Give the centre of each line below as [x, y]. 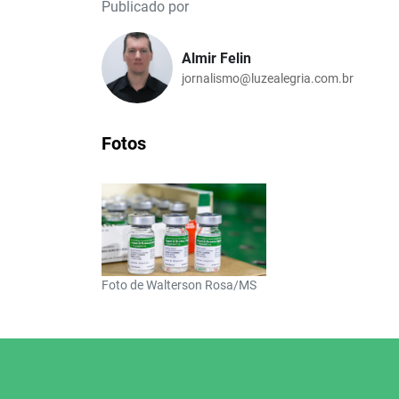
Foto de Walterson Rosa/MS [179, 285]
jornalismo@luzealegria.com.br [268, 78]
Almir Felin [216, 58]
